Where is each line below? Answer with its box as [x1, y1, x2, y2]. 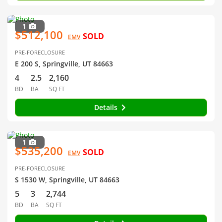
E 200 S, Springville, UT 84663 [15, 59, 113, 68]
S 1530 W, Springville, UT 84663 [15, 175, 119, 184]
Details [94, 103, 119, 112]
